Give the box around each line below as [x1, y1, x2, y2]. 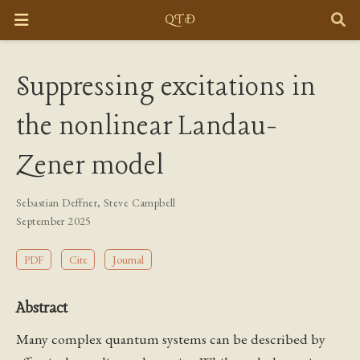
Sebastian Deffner [16, 195, 98, 211]
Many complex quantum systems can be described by [16, 329, 325, 348]
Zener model [16, 149, 164, 185]
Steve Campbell [103, 195, 176, 211]
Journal [112, 252, 145, 268]
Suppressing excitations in [16, 70, 316, 106]
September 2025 [16, 214, 92, 229]
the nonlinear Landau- [16, 109, 276, 145]
